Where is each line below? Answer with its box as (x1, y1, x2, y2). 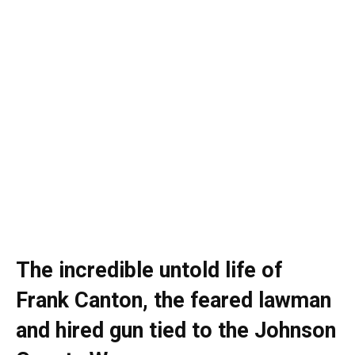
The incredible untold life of (16, 258, 282, 283)
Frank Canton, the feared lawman (16, 288, 331, 313)
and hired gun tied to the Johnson (16, 318, 336, 343)
